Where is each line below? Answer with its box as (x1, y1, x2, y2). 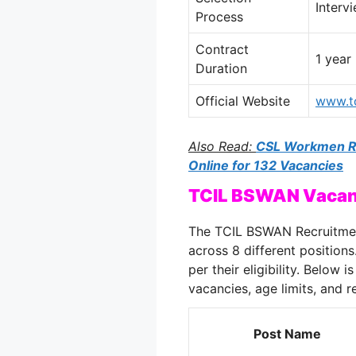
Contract (195, 41, 249, 57)
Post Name (253, 326, 321, 342)
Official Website (195, 92, 290, 109)
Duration (195, 60, 247, 76)
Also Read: (188, 137, 256, 154)
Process (195, 8, 243, 25)
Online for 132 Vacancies (188, 157, 343, 173)
